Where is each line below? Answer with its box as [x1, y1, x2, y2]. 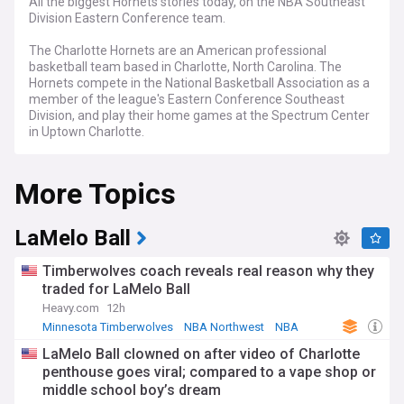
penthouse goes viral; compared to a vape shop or [42, 363, 376, 381]
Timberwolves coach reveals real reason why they [42, 262, 374, 280]
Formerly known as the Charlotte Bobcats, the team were [29, 157, 353, 171]
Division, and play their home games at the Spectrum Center [29, 108, 370, 123]
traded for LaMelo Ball [42, 280, 190, 298]
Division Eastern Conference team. [29, 11, 225, 25]
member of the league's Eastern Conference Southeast [29, 92, 344, 106]
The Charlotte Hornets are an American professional [29, 43, 326, 58]
